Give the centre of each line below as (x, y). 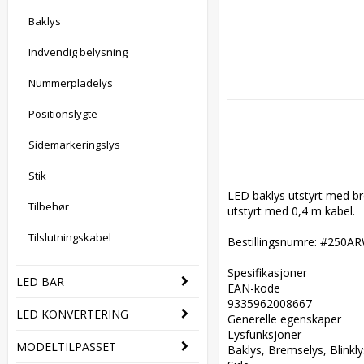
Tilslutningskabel (70, 237)
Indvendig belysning (78, 52)
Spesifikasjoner (271, 273)
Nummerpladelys (71, 83)
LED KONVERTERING (72, 314)
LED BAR (40, 282)
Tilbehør (49, 206)
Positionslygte (63, 114)
